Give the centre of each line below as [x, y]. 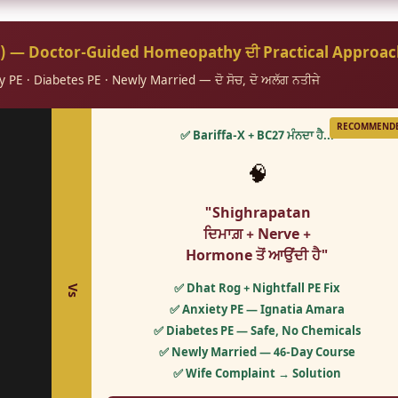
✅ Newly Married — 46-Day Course [257, 353]
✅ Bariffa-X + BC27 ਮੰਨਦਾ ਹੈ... [257, 136]
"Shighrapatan [257, 214]
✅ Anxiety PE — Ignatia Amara [257, 310]
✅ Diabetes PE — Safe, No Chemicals [257, 331]
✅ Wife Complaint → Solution [257, 374]
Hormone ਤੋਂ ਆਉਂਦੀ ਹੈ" [257, 257]
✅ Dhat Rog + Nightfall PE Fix [257, 289]
